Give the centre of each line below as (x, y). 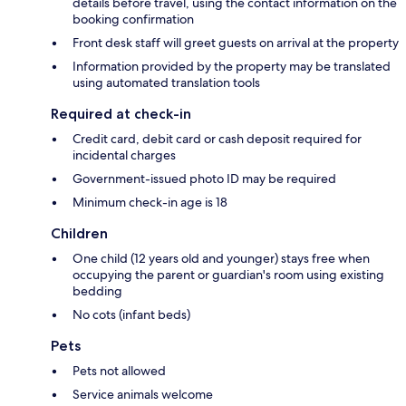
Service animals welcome (143, 395)
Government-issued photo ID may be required (204, 179)
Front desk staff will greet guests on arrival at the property (236, 43)
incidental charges (124, 155)
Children (79, 234)
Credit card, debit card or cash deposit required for (217, 139)
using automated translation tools (166, 83)
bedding (97, 291)
